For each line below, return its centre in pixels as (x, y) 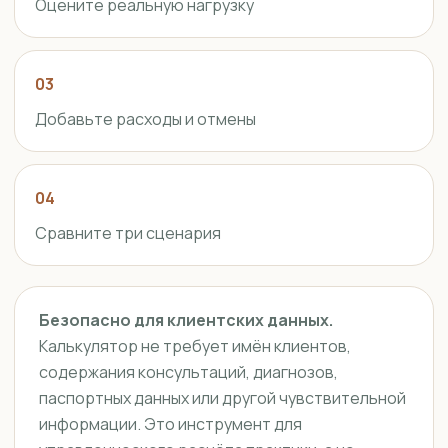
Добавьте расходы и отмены (145, 119)
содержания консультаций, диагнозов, (188, 372)
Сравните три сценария (128, 233)
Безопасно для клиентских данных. (186, 320)
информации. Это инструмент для (170, 424)
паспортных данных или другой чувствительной (222, 398)
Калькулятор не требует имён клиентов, (195, 346)
